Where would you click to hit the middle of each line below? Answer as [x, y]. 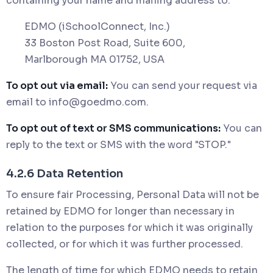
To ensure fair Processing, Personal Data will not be [133, 194]
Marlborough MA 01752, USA [94, 59]
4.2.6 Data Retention [65, 173]
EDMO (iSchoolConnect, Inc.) [97, 26]
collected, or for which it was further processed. [125, 244]
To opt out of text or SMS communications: [113, 128]
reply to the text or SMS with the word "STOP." [119, 144]
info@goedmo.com [97, 102]
